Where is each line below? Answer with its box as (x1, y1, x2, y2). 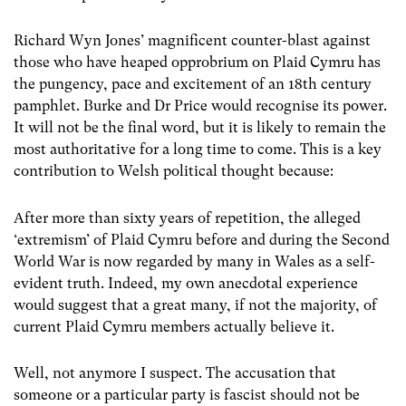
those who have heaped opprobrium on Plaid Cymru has (14, 53, 381, 72)
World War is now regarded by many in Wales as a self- (14, 252, 375, 270)
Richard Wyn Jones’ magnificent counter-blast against (14, 32, 371, 50)
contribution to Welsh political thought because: (14, 162, 333, 180)
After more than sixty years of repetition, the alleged (14, 208, 361, 227)
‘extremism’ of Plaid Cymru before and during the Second (14, 230, 390, 248)
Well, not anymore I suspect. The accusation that (14, 363, 336, 382)
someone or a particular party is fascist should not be (14, 385, 360, 403)
